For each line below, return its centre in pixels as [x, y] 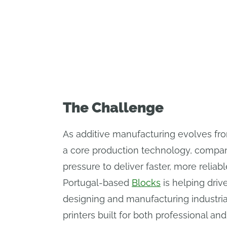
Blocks [146, 183]
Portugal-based [97, 183]
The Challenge [113, 108]
